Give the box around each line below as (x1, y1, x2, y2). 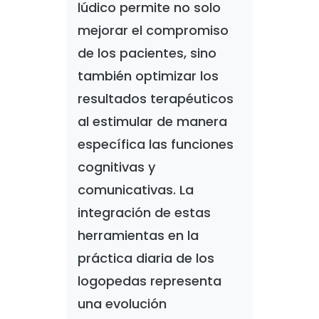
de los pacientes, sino (77, 44, 216, 62)
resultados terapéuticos (77, 90, 234, 108)
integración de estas (77, 204, 211, 221)
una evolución (77, 295, 167, 313)
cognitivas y (77, 158, 155, 176)
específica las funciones (77, 135, 234, 153)
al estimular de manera (77, 113, 227, 130)
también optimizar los (77, 67, 219, 85)
